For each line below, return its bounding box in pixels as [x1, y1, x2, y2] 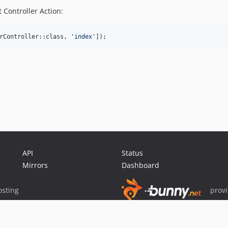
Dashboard [122, 160, 159, 170]
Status [122, 148, 143, 158]
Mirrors [22, 160, 48, 170]
